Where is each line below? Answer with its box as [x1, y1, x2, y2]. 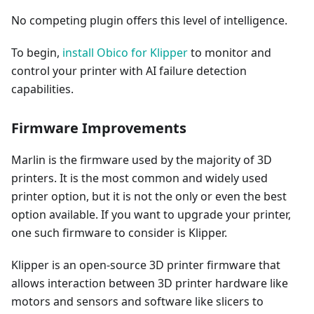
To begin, [11, 44, 62, 60]
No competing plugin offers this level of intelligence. [11, 12, 287, 28]
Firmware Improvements [11, 118, 186, 137]
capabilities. [11, 81, 74, 97]
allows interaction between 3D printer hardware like [11, 275, 288, 291]
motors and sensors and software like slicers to [11, 293, 264, 309]
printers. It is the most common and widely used [11, 170, 268, 186]
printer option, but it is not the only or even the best [11, 188, 287, 204]
